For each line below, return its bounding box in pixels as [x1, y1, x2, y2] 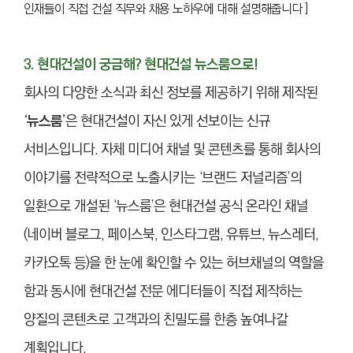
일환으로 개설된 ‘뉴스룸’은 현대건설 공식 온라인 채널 [24, 195, 308, 218]
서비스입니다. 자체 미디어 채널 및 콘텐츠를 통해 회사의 [24, 139, 321, 162]
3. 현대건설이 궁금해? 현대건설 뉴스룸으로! [24, 54, 258, 76]
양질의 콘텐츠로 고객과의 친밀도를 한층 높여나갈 [24, 309, 288, 332]
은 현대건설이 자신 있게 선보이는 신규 [65, 110, 270, 133]
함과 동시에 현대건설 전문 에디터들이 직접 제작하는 [24, 281, 303, 303]
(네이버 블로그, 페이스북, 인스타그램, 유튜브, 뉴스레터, [24, 224, 318, 247]
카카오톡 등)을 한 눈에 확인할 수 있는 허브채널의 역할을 [24, 252, 324, 275]
